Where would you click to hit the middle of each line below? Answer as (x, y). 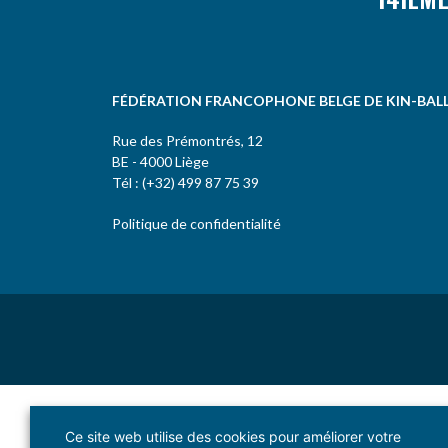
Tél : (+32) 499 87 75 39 (185, 183)
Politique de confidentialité (196, 224)
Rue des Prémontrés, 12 (187, 141)
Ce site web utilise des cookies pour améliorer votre (233, 436)
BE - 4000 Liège (160, 162)
